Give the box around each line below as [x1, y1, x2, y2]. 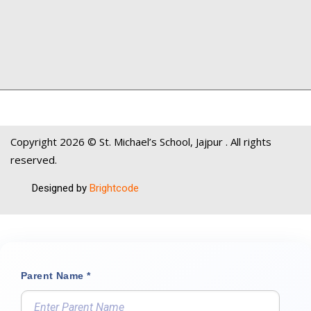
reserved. [10, 153, 57, 167]
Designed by [28, 182, 90, 195]
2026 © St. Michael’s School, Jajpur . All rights [60, 135, 271, 149]
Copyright [10, 135, 60, 149]
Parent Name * [21, 270, 91, 282]
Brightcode [89, 182, 139, 195]
